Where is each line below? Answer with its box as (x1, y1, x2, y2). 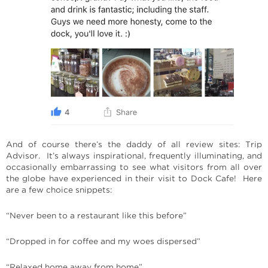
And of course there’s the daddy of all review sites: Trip (6, 139, 262, 149)
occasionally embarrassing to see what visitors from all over (6, 162, 262, 172)
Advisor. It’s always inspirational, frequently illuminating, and (6, 151, 262, 160)
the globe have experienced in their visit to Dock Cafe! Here (6, 173, 262, 183)
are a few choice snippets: (6, 185, 112, 194)
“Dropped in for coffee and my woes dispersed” (6, 236, 200, 246)
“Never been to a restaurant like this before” (6, 211, 187, 220)
